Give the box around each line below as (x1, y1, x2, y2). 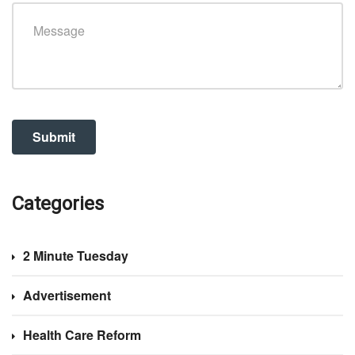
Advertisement (23, 285, 111, 304)
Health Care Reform (23, 325, 141, 344)
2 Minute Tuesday (23, 246, 128, 265)
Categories (12, 192, 104, 215)
